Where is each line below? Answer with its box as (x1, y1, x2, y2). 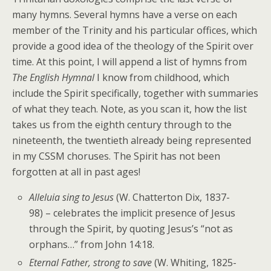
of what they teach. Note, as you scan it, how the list (12, 102, 247, 116)
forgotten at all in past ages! (12, 165, 140, 178)
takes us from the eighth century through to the (12, 118, 232, 131)
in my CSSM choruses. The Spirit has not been (12, 149, 220, 163)
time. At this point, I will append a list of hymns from (12, 55, 247, 68)
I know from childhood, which (94, 71, 229, 84)
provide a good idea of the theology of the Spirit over (12, 39, 253, 53)
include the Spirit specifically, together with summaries (12, 87, 258, 100)
